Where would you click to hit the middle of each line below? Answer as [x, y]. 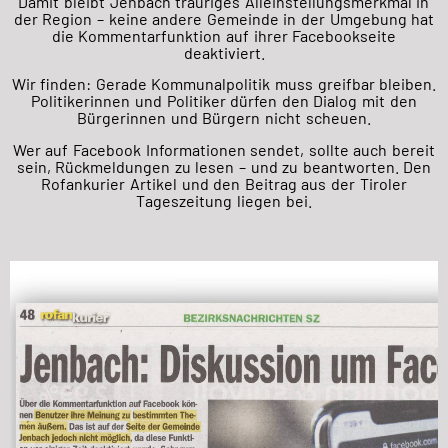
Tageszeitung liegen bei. [224, 200]
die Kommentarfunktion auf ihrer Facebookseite [224, 36]
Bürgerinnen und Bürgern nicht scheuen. [224, 118]
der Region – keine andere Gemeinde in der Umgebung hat [224, 19]
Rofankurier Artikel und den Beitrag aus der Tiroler [224, 183]
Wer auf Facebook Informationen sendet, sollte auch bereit [224, 149]
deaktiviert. [224, 53]
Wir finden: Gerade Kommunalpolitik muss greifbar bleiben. [224, 84]
